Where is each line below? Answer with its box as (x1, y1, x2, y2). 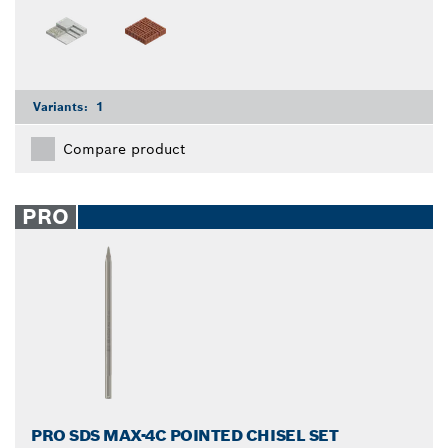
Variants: (33, 99, 92, 115)
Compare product (63, 140, 185, 159)
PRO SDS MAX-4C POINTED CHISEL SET (31, 424, 339, 446)
